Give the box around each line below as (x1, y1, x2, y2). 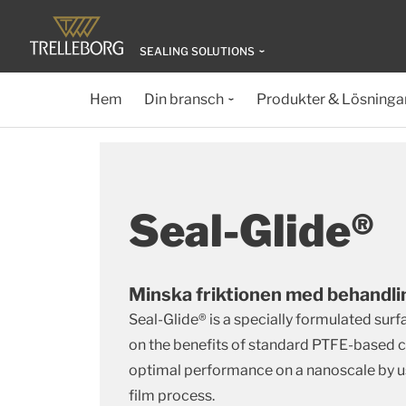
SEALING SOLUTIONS (140, 44, 255, 58)
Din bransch (143, 91, 224, 108)
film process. (129, 387, 215, 404)
